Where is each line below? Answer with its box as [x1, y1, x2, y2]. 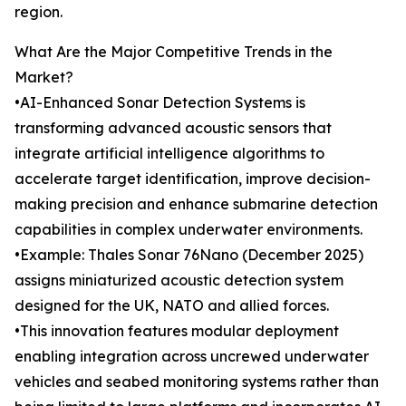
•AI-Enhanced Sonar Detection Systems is [14, 93, 305, 112]
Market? [14, 68, 73, 87]
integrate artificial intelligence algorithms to [14, 144, 324, 163]
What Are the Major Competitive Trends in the [14, 43, 333, 62]
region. [14, 3, 63, 22]
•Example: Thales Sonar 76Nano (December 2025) [14, 246, 363, 265]
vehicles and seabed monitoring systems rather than [14, 372, 379, 391]
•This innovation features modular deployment [14, 322, 339, 341]
